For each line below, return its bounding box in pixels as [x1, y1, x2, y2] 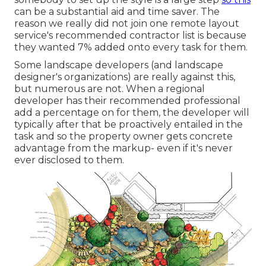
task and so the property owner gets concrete [14, 130, 233, 142]
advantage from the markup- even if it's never [14, 142, 233, 154]
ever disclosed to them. [14, 154, 124, 166]
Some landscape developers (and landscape [14, 59, 223, 71]
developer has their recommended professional [14, 94, 240, 106]
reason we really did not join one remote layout [14, 17, 239, 29]
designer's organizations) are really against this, [14, 71, 235, 83]
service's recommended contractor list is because [14, 29, 246, 41]
